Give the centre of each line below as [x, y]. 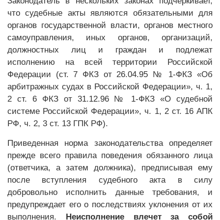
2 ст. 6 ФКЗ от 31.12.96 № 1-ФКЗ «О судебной [110, 99]
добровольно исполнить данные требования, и [110, 192]
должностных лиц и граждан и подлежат [110, 50]
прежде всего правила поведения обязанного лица [110, 155]
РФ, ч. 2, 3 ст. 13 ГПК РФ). [58, 124]
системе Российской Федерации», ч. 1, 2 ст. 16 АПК [110, 111]
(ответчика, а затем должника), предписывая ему [110, 168]
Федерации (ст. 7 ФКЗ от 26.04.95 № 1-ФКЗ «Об [110, 74]
